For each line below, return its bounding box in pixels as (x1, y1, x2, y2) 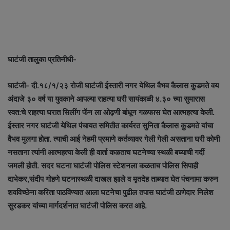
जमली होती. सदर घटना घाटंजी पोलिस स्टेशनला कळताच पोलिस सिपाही (8, 160, 198, 170)
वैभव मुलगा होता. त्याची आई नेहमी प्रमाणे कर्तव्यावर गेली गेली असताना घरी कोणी (8, 133, 220, 144)
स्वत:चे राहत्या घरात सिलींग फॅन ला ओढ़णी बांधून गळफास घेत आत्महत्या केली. (8, 107, 215, 117)
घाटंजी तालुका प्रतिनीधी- (8, 54, 76, 64)
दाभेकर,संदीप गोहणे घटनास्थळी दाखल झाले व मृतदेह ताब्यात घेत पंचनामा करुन (8, 174, 218, 184)
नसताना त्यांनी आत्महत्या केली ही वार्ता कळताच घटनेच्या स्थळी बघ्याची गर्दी (8, 147, 204, 157)
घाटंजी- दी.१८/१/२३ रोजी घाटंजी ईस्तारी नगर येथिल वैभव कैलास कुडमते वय (8, 80, 219, 90)
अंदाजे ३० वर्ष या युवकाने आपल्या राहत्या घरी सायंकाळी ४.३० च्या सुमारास (8, 93, 205, 104)
